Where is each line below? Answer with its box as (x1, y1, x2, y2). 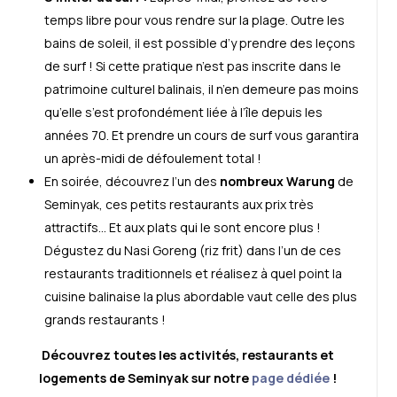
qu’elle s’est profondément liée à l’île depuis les (44, 103, 323, 121)
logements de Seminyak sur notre (39, 369, 253, 386)
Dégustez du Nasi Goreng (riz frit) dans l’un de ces (44, 241, 341, 259)
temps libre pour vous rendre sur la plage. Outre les (44, 11, 345, 28)
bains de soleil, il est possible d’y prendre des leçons (44, 34, 355, 51)
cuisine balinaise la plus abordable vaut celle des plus (44, 287, 357, 305)
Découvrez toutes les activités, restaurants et (42, 346, 335, 363)
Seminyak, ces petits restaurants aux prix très (44, 195, 314, 213)
